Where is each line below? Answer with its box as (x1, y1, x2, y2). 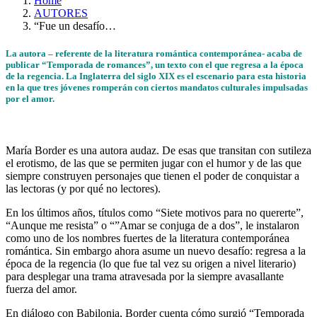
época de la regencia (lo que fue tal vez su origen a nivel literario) (6, 258, 296, 270)
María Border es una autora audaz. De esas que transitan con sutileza (6, 144, 311, 157)
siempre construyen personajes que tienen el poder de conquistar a (6, 170, 299, 183)
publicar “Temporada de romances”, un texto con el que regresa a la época (6, 59, 304, 71)
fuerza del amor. (6, 283, 77, 296)
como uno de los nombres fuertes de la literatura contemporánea (6, 232, 289, 245)
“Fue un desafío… (34, 19, 116, 32)
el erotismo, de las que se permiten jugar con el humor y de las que (6, 157, 301, 170)
